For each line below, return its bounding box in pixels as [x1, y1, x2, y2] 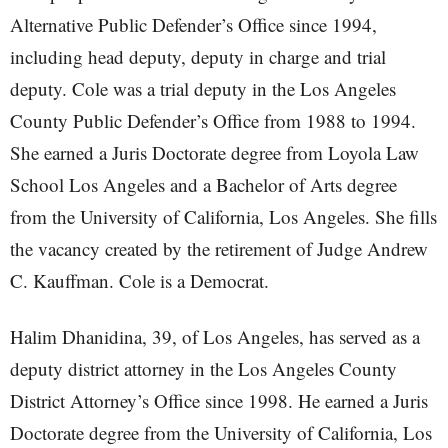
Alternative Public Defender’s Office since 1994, [10, 12, 377, 37]
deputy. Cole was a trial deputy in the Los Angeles [10, 76, 396, 101]
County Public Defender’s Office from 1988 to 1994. [10, 108, 416, 133]
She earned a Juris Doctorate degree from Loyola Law [10, 140, 419, 165]
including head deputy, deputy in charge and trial [10, 44, 386, 69]
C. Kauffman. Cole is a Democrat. [10, 268, 269, 293]
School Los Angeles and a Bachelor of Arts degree [10, 172, 397, 197]
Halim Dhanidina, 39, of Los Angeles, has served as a [10, 324, 420, 349]
